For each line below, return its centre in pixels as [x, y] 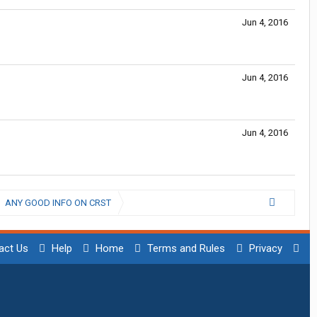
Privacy [265, 248]
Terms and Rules [186, 248]
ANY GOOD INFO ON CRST [58, 203]
